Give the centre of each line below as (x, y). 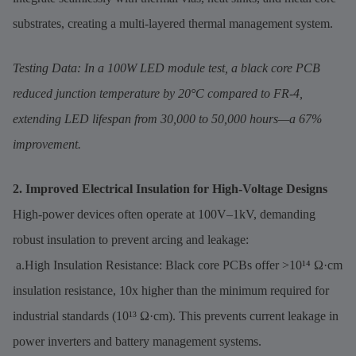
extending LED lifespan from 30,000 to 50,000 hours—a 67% (167, 118)
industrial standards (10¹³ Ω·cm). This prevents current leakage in (176, 315)
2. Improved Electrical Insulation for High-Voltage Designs (170, 188)
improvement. (47, 144)
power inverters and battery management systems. (137, 341)
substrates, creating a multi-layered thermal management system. (173, 23)
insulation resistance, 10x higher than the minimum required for (171, 290)
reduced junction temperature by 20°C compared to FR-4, (158, 93)
